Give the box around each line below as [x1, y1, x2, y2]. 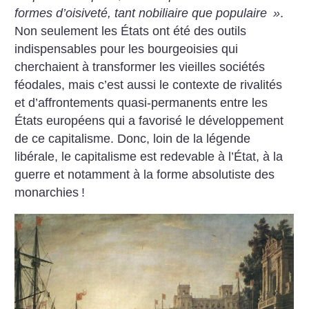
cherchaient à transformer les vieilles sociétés [14, 60, 266, 74]
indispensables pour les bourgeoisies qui [14, 42, 239, 57]
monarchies [14, 186, 79, 200]
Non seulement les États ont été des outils [14, 24, 247, 39]
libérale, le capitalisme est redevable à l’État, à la [14, 150, 283, 164]
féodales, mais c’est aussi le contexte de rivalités [14, 78, 283, 92]
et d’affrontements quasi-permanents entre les [14, 96, 268, 110]
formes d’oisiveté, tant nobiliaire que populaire [14, 6, 271, 21]
